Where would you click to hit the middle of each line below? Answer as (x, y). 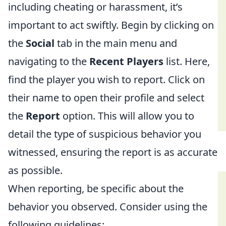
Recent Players (126, 61)
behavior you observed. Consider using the (108, 207)
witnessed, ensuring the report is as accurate (113, 152)
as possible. (35, 170)
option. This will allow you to (127, 116)
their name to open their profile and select (106, 98)
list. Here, (187, 61)
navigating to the (49, 61)
